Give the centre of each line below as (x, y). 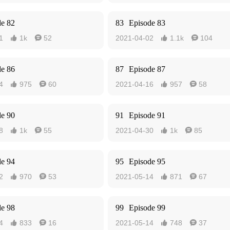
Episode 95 (147, 161)
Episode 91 (147, 115)
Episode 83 (147, 23)
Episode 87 (147, 69)
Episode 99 (147, 208)
